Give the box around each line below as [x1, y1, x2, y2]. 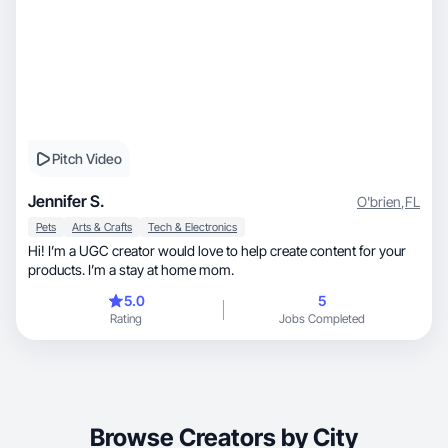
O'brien [357, 192, 401, 210]
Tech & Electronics [148, 220, 237, 234]
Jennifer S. [28, 191, 105, 211]
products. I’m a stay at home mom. [28, 261, 234, 278]
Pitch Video [52, 150, 122, 167]
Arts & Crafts [72, 220, 132, 234]
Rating [110, 311, 142, 326]
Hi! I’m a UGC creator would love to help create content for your [28, 242, 406, 259]
